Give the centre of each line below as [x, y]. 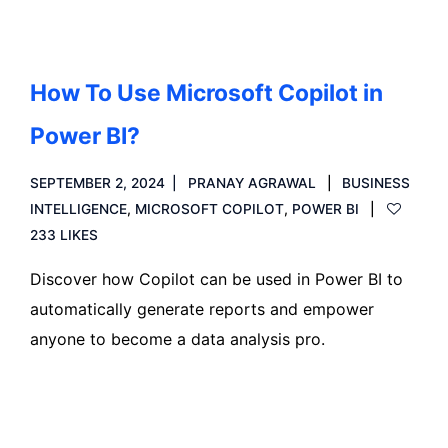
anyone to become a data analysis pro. [177, 339]
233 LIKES [64, 235]
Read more [94, 408]
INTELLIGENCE [78, 209]
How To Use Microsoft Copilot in [206, 93]
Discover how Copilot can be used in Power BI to [216, 279]
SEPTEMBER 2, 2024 [97, 183]
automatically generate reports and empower [202, 309]
